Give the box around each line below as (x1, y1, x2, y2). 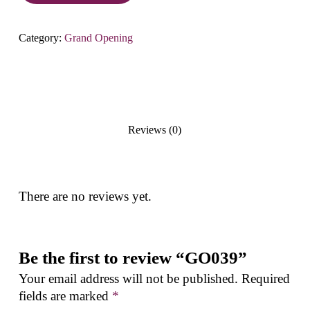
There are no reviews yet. (18, 189, 152, 204)
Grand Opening (64, 32, 133, 44)
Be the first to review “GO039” (18, 248, 247, 267)
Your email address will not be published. (18, 271, 238, 286)
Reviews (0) (128, 124, 182, 136)
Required (241, 271, 290, 286)
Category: (18, 32, 64, 44)
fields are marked (18, 288, 112, 303)
